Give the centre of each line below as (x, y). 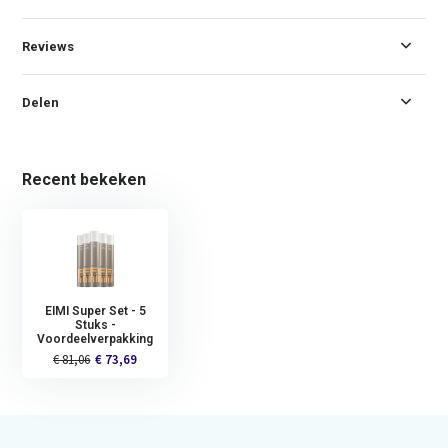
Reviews (48, 46)
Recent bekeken (84, 179)
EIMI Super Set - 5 (95, 310)
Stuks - (95, 324)
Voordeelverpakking (95, 338)
